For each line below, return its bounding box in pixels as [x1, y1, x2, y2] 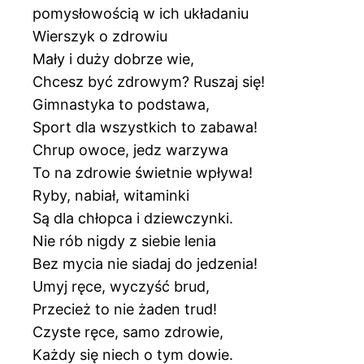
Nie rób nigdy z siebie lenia [32, 232, 216, 249]
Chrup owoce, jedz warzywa [32, 141, 228, 158]
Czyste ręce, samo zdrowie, [32, 323, 223, 340]
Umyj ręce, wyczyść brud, [32, 277, 210, 295]
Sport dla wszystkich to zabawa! [32, 118, 258, 136]
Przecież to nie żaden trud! [32, 300, 217, 318]
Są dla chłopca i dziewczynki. [32, 209, 233, 227]
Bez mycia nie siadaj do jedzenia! [32, 254, 258, 272]
